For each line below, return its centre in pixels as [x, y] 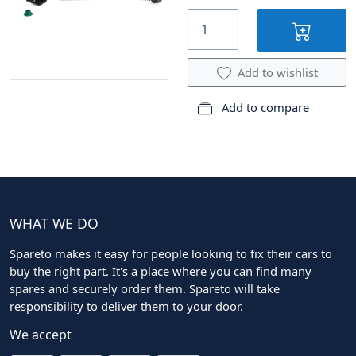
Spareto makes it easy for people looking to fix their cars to [171, 253]
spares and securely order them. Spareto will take [145, 288]
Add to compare [264, 107]
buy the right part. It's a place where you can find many [161, 271]
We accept [41, 334]
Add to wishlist [277, 72]
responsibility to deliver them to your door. [126, 306]
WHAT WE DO [54, 223]
